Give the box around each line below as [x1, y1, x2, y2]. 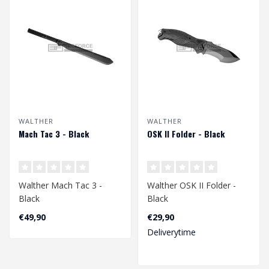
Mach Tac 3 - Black [19, 127, 89, 141]
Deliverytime [147, 226, 196, 238]
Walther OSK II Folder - [147, 180, 236, 192]
